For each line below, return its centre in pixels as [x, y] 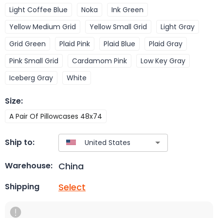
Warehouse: [29, 166]
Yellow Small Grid [118, 27]
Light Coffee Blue [38, 9]
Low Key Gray [163, 61]
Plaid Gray [166, 44]
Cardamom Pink [100, 61]
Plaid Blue [119, 44]
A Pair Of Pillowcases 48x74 [56, 116]
